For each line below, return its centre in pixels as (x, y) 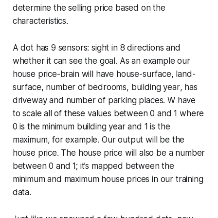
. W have (180, 100)
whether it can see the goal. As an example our (101, 61)
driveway (30, 100)
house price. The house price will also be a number (109, 153)
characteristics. (40, 21)
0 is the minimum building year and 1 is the (91, 127)
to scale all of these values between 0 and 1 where (108, 114)
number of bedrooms (86, 87)
